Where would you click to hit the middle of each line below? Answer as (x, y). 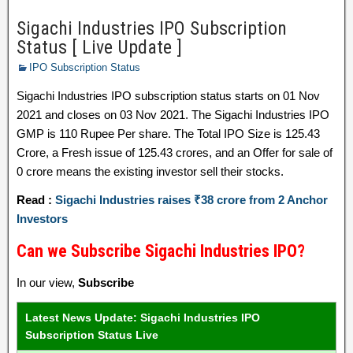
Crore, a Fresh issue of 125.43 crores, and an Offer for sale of (175, 152)
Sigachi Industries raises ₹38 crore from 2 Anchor (191, 200)
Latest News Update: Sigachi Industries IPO (143, 318)
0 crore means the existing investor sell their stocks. (150, 171)
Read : (36, 200)
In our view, (47, 282)
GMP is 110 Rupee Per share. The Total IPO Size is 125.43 (168, 134)
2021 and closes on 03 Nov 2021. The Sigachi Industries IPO (173, 115)
